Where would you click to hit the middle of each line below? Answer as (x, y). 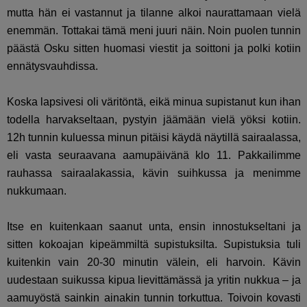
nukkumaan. (37, 191)
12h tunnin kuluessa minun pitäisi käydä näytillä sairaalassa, (154, 138)
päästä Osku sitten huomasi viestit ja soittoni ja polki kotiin (154, 49)
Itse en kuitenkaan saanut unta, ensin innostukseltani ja (154, 227)
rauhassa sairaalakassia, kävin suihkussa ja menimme (154, 173)
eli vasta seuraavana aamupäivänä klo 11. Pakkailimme (154, 156)
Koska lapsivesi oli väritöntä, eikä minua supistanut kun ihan (154, 102)
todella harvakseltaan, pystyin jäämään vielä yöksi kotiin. (154, 120)
